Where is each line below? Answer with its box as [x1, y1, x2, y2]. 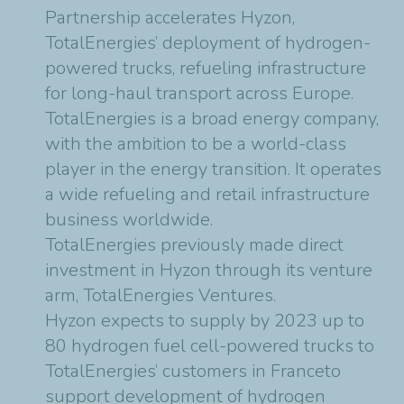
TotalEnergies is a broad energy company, [45, 106, 379, 131]
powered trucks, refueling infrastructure [45, 56, 366, 80]
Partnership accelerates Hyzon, [45, 5, 295, 30]
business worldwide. [45, 207, 213, 232]
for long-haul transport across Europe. [45, 81, 353, 106]
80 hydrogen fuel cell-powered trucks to [45, 334, 374, 358]
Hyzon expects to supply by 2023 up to [45, 308, 364, 333]
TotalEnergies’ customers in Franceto [45, 359, 341, 383]
